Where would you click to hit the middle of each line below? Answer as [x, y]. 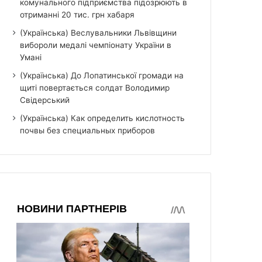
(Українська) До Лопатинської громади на [102, 75]
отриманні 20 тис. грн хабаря [77, 14]
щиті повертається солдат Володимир [95, 87]
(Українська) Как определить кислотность [103, 118]
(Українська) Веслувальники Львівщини [99, 32]
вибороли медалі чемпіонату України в [96, 45]
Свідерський [45, 100]
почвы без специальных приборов [88, 130]
